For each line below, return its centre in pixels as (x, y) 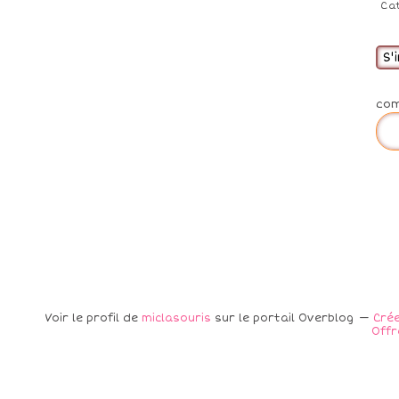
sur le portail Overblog (282, 318)
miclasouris (176, 318)
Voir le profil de (93, 318)
